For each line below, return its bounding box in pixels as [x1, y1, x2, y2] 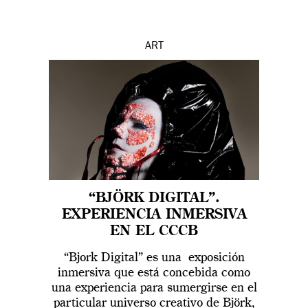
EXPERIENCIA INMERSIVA [61, 208, 247, 223]
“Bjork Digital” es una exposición [63, 252, 245, 265]
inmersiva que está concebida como [58, 267, 250, 280]
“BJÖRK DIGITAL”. [88, 192, 220, 206]
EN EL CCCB [110, 225, 198, 239]
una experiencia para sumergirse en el [51, 282, 257, 295]
